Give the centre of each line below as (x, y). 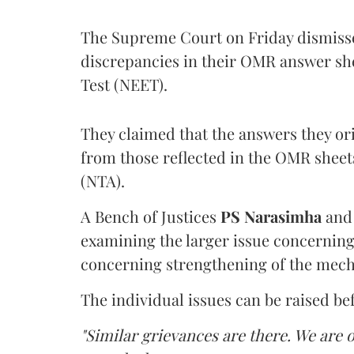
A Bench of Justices (151, 216)
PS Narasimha (271, 216)
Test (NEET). (124, 84)
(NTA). (103, 180)
